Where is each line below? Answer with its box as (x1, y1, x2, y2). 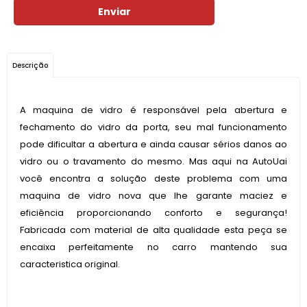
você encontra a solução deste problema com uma (20, 172, 287, 185)
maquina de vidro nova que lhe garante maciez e (20, 189, 287, 202)
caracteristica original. (20, 258, 120, 271)
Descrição (12, 60, 48, 71)
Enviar (97, 5, 131, 19)
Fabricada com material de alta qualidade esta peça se (20, 223, 287, 236)
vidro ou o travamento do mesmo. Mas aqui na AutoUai (20, 155, 287, 168)
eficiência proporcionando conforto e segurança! (20, 206, 287, 219)
